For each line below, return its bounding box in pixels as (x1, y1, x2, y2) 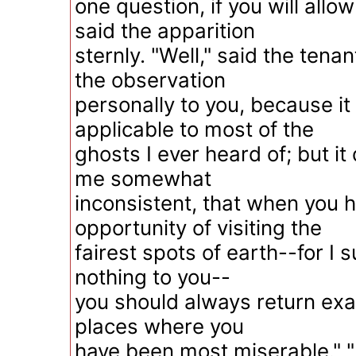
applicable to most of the (75, 117, 314, 141)
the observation (75, 68, 226, 92)
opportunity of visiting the (75, 215, 322, 240)
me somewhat (75, 166, 211, 191)
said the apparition (75, 18, 255, 43)
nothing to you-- (75, 265, 230, 289)
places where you (75, 314, 244, 339)
